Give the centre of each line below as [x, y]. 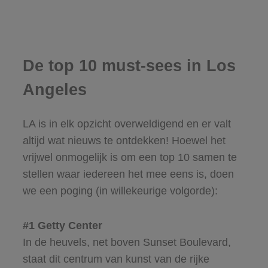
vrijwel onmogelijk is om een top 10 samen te [130, 157]
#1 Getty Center [62, 225]
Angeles [54, 90]
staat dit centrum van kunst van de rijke [116, 259]
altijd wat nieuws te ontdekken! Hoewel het [124, 140]
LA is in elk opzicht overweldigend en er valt [127, 124]
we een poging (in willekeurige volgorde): [120, 191]
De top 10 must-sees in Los [129, 66]
